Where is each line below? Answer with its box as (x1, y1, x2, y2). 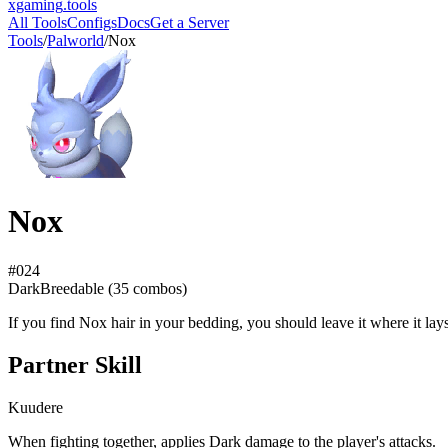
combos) (129, 279, 187, 297)
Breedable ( (40, 279, 113, 297)
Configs (67, 14, 117, 31)
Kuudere (8, 398, 63, 416)
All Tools (8, 14, 67, 31)
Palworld (47, 32, 104, 49)
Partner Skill (8, 351, 142, 378)
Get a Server (150, 14, 229, 31)
